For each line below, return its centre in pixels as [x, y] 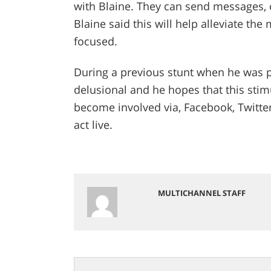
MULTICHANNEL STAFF [201, 193]
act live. [93, 125]
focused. [95, 41]
